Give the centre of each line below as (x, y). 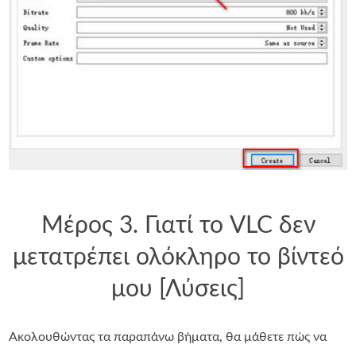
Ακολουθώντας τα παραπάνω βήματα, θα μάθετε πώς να (168, 337)
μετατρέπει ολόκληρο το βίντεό (178, 258)
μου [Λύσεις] (178, 290)
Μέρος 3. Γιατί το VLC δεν (178, 226)
